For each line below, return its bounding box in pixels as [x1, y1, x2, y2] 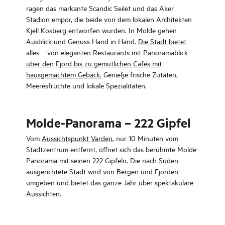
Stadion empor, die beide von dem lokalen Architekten [26, 14, 192, 24]
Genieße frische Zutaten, [101, 69, 178, 79]
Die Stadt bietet [138, 36, 186, 46]
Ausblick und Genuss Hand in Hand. [26, 36, 138, 46]
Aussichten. [26, 188, 61, 198]
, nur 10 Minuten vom [113, 133, 178, 143]
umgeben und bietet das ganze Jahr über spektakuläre [26, 177, 193, 187]
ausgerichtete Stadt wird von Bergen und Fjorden [26, 166, 178, 176]
